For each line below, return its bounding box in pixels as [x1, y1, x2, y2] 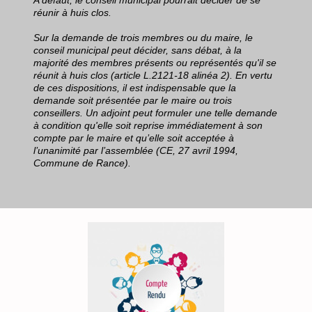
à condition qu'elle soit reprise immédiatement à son [33, 120, 263, 131]
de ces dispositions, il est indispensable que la [33, 82, 236, 93]
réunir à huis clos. [33, 7, 111, 18]
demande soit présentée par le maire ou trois [33, 95, 232, 106]
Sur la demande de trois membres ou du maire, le [33, 32, 253, 43]
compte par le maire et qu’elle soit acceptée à [33, 132, 234, 143]
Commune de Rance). [33, 157, 131, 169]
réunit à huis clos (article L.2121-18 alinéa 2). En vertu [33, 70, 272, 81]
